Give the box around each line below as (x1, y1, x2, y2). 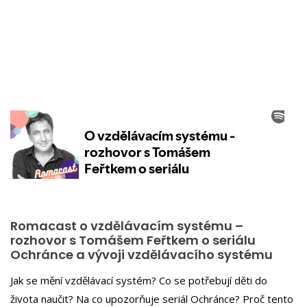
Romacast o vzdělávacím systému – (10, 217, 243, 234)
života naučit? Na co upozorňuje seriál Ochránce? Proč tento (10, 291, 293, 306)
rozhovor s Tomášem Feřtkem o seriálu (10, 232, 256, 249)
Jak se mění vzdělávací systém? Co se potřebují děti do (10, 273, 267, 287)
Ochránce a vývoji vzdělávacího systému (10, 246, 273, 263)
